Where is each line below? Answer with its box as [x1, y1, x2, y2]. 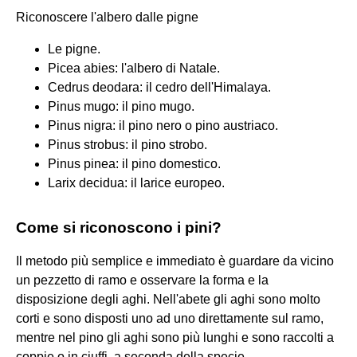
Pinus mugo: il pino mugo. [48, 99, 194, 113]
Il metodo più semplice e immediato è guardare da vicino [16, 253, 334, 268]
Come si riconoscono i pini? [16, 218, 222, 236]
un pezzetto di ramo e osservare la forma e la [16, 273, 269, 287]
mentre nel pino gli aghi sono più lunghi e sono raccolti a [16, 330, 334, 344]
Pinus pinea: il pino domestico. [48, 156, 221, 171]
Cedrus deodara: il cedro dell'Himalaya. [48, 80, 271, 94]
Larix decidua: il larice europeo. [48, 175, 225, 190]
